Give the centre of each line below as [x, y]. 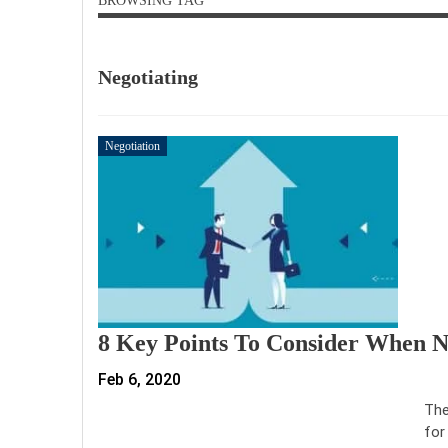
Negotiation [132, 145]
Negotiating [148, 76]
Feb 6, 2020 [139, 379]
